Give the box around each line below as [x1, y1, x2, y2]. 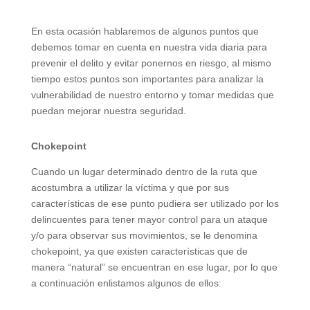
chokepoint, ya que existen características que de [30, 245, 248, 257]
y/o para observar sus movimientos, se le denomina [30, 229, 257, 241]
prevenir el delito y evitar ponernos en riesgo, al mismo [30, 57, 271, 69]
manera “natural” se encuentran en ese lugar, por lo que [30, 261, 277, 273]
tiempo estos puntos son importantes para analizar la [30, 73, 264, 84]
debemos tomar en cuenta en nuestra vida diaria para [30, 41, 267, 53]
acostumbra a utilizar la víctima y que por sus [30, 181, 229, 193]
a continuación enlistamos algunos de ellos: [30, 277, 221, 289]
